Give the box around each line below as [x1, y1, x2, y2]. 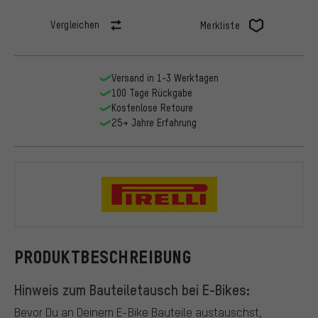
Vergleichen [50, 18, 100, 31]
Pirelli [222, 192, 275, 219]
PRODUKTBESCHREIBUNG [14, 247, 192, 267]
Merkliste [200, 19, 240, 32]
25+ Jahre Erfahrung [111, 116, 197, 129]
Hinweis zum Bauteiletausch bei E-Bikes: [14, 280, 250, 299]
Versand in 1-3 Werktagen [111, 72, 219, 84]
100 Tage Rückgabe [111, 87, 192, 99]
